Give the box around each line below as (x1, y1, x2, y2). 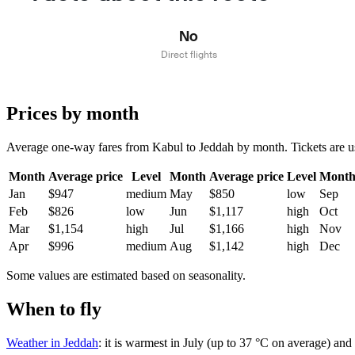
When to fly (6, 298, 101, 319)
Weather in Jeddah (6, 335, 98, 349)
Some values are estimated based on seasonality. (6, 268, 246, 282)
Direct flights (160, 48, 217, 61)
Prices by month (6, 102, 139, 124)
